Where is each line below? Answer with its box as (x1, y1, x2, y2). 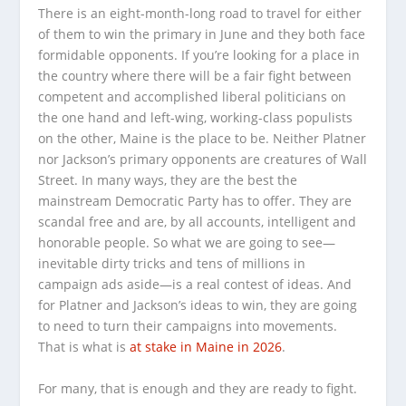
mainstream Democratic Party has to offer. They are (38, 192, 353, 210)
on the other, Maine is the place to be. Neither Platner (38, 130, 367, 148)
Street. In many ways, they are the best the (38, 171, 298, 189)
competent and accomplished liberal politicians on (38, 88, 347, 106)
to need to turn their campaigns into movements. (38, 317, 338, 335)
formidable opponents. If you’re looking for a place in (38, 46, 361, 64)
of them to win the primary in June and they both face (38, 25, 366, 43)
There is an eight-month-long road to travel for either (38, 5, 362, 23)
